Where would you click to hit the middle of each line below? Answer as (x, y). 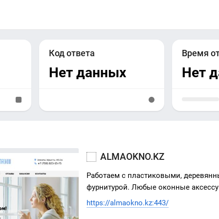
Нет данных (88, 73)
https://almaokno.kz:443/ (128, 203)
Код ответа (72, 53)
